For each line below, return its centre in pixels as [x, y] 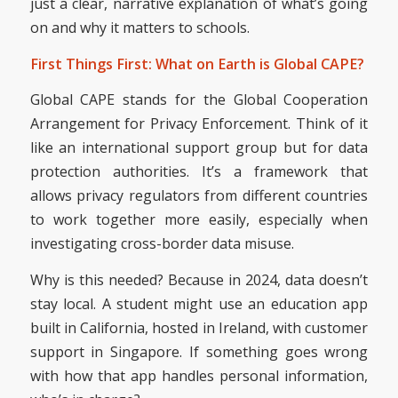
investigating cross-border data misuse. [162, 244]
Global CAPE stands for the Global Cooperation [199, 100]
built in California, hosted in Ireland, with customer [199, 328]
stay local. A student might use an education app [199, 304]
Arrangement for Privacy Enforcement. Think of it [199, 124]
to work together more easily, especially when [199, 220]
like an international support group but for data [199, 148]
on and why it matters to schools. [139, 28]
